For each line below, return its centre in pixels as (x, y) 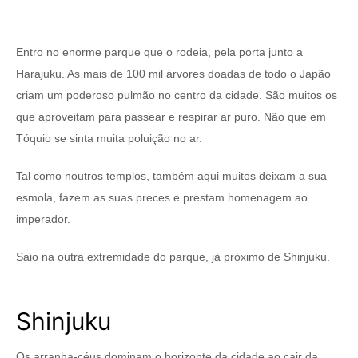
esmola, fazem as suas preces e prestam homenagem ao (162, 198)
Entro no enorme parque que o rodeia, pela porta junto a (159, 52)
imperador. (43, 219)
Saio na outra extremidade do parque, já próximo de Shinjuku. (173, 257)
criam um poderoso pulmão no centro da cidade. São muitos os (177, 95)
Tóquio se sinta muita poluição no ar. (109, 139)
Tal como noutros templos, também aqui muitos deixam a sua (171, 176)
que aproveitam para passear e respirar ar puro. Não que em (171, 117)
